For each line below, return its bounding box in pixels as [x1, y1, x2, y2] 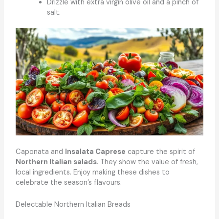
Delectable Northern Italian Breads [15, 199, 131, 209]
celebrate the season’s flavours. [15, 178, 122, 188]
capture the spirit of [125, 147, 195, 157]
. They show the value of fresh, [96, 157, 198, 167]
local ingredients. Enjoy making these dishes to [15, 168, 170, 177]
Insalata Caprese [65, 147, 126, 157]
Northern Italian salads [15, 157, 97, 167]
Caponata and [15, 147, 65, 157]
